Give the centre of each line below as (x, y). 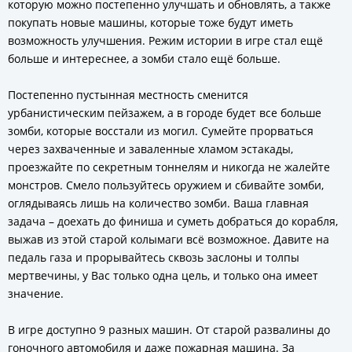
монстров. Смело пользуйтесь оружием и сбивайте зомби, (166, 185)
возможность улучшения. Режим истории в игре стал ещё (165, 40)
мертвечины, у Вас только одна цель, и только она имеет (163, 275)
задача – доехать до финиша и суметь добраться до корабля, (173, 221)
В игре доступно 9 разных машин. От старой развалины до (169, 330)
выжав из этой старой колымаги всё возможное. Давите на (169, 239)
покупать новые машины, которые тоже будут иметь (150, 22)
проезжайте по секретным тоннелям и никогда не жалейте (169, 167)
